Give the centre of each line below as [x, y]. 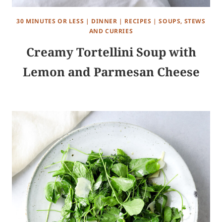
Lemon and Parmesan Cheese [111, 72]
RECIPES [138, 21]
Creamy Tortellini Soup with [111, 52]
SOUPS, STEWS [182, 21]
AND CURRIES [111, 31]
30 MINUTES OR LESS [50, 21]
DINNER [104, 21]
